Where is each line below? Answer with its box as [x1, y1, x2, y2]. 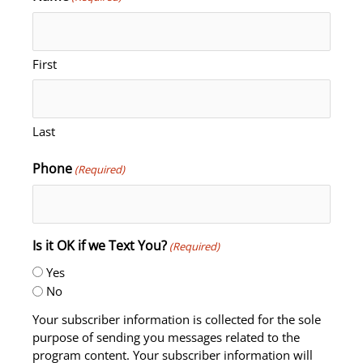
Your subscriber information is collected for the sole [32, 311, 321, 328]
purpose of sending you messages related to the [32, 329, 300, 346]
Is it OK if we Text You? [32, 237, 167, 255]
